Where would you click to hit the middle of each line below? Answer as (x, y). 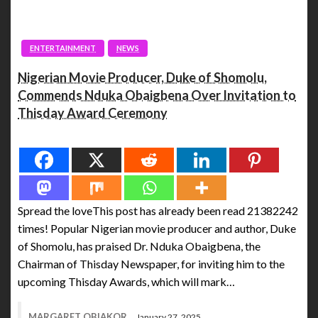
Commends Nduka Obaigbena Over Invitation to (157, 95)
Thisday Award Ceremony (93, 113)
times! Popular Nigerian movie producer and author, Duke (157, 229)
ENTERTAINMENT (63, 48)
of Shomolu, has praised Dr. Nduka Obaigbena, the (139, 246)
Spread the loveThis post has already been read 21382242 (158, 211)
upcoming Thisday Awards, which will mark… (126, 282)
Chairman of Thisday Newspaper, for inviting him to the (151, 264)
